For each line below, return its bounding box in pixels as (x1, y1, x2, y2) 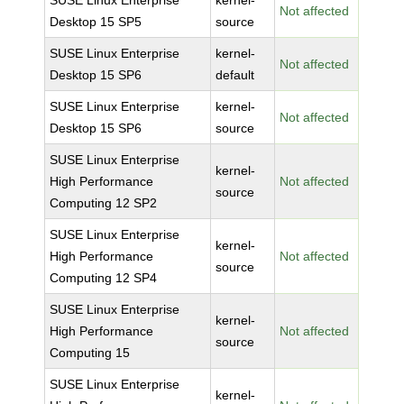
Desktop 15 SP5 (50, 14, 142, 29)
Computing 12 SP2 (50, 196, 158, 210)
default (216, 68, 255, 82)
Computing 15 (50, 345, 131, 360)
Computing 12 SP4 (50, 271, 158, 285)
